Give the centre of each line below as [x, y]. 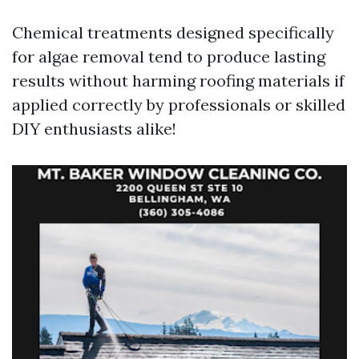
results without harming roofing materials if [178, 81]
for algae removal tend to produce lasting [169, 56]
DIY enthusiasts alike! [94, 129]
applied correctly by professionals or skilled [179, 105]
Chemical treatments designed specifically [173, 32]
